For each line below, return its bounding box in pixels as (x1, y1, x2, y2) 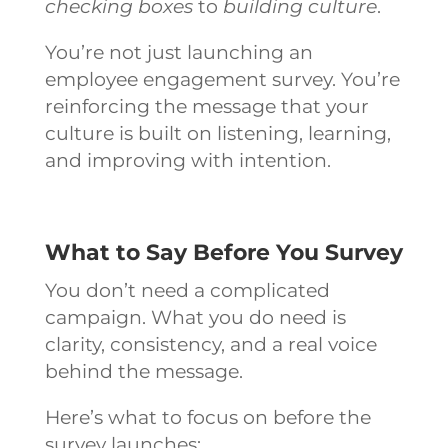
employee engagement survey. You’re (44, 67, 400, 91)
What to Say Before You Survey (44, 238, 403, 266)
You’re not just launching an (44, 40, 313, 64)
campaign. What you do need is (44, 305, 346, 329)
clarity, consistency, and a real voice (44, 332, 377, 356)
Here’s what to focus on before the (44, 405, 371, 429)
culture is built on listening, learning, (44, 121, 391, 145)
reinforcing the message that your (44, 94, 369, 118)
